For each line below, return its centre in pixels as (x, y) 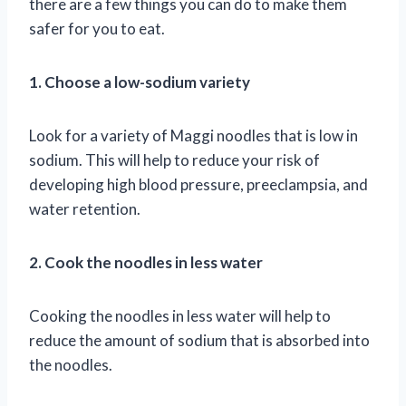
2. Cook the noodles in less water (146, 262)
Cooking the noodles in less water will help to (180, 315)
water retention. (85, 208)
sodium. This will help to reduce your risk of (174, 159)
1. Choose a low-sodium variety (140, 82)
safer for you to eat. (97, 28)
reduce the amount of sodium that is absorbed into (199, 340)
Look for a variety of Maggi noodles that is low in (193, 135)
